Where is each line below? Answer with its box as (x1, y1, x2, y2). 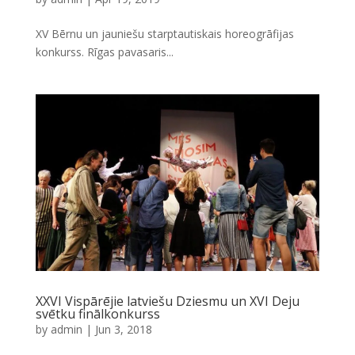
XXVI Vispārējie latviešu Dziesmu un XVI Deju (35, 292, 300, 310)
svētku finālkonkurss (35, 304, 160, 323)
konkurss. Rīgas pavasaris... (35, 44, 174, 60)
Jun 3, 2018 (94, 321, 152, 337)
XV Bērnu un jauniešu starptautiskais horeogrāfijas (35, 26, 294, 42)
